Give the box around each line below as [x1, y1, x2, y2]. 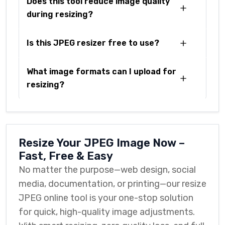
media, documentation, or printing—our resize [19, 178, 206, 189]
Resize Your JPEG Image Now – [19, 136, 185, 150]
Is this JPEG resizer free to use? [27, 38, 159, 48]
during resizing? [27, 10, 93, 19]
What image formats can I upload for [27, 67, 176, 76]
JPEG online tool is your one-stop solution [19, 192, 193, 203]
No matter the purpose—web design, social [19, 164, 196, 175]
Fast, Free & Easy [19, 149, 113, 163]
